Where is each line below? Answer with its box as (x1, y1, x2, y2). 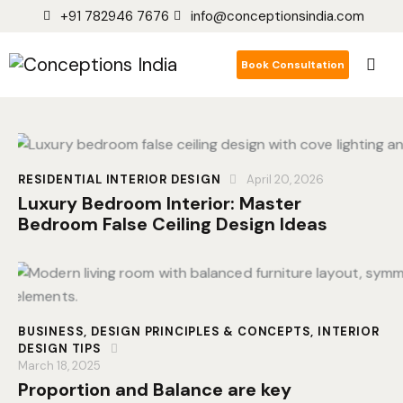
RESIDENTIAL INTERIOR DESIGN (18, 172, 221, 188)
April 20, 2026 (246, 172, 324, 188)
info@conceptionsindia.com (190, 7, 364, 26)
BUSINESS (18, 324, 85, 340)
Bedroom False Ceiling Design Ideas (18, 212, 327, 237)
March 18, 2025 (18, 358, 101, 374)
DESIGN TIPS (18, 341, 102, 357)
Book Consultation (240, 58, 345, 73)
